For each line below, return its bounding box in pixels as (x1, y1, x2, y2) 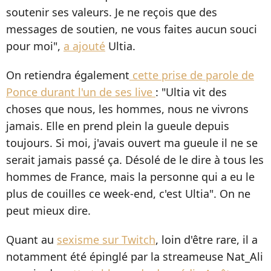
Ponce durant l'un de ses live (6, 85, 155, 100)
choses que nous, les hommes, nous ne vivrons (6, 102, 249, 117)
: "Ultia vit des (155, 85, 227, 100)
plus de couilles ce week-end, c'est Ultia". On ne (6, 186, 250, 201)
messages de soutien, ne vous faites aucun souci (6, 22, 257, 37)
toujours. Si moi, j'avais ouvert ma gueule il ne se (6, 135, 258, 151)
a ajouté (64, 39, 105, 54)
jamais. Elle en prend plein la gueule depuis (6, 119, 229, 134)
